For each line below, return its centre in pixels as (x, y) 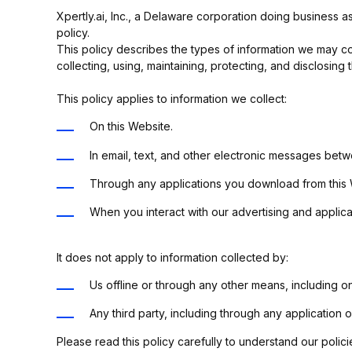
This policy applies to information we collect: (172, 99)
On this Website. (131, 126)
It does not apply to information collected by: (172, 257)
